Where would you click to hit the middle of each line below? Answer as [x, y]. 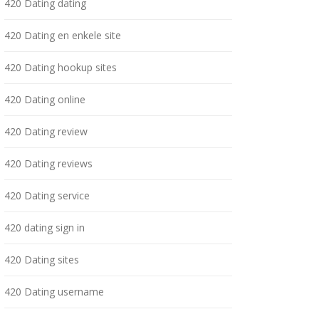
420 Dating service [47, 195]
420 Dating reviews [48, 163]
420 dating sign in [45, 228]
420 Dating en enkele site [63, 35]
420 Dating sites [42, 260]
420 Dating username [54, 292]
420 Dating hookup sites [61, 67]
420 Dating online [45, 99]
